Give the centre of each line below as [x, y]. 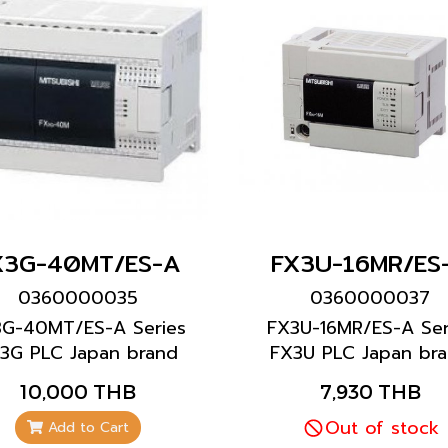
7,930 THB [370, 391]
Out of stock [381, 428]
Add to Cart [88, 427]
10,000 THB [77, 391]
